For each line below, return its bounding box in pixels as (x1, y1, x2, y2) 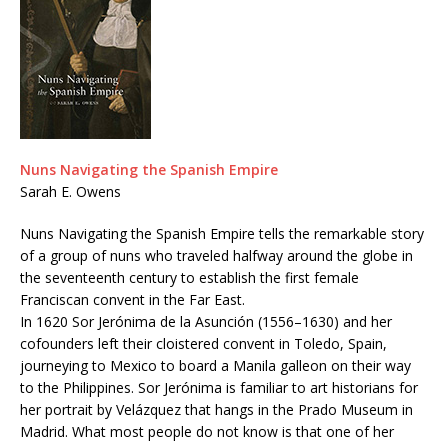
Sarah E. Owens (20, 182, 121, 202)
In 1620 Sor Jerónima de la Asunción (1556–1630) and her (20, 312, 392, 332)
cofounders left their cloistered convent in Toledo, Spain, (20, 334, 387, 354)
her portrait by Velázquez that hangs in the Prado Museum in (20, 400, 413, 420)
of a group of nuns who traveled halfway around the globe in (20, 246, 413, 266)
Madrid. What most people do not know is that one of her (20, 422, 394, 442)
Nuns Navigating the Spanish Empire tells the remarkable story (20, 224, 424, 244)
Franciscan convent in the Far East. (20, 290, 245, 310)
